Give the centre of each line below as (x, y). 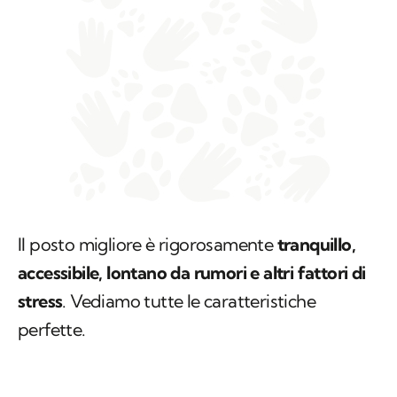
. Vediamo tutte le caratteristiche (189, 301)
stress (40, 301)
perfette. (52, 330)
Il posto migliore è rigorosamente (148, 245)
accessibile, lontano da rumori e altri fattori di (192, 273)
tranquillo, (316, 245)
